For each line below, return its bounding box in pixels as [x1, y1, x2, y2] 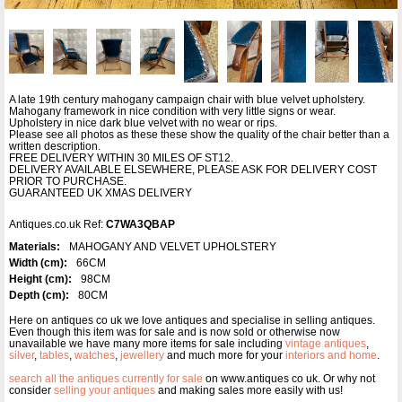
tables [39, 349, 69, 363]
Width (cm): [9, 257, 67, 270]
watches [74, 349, 115, 363]
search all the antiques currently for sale [9, 372, 203, 386]
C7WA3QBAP [106, 218, 175, 232]
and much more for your [164, 349, 285, 363]
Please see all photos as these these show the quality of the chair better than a [9, 128, 389, 142]
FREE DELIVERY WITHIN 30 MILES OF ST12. [9, 152, 233, 165]
